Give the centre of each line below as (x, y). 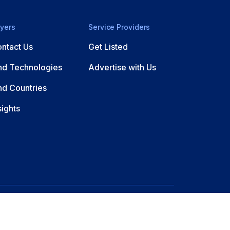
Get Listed (108, 46)
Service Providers (119, 27)
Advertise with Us (122, 67)
